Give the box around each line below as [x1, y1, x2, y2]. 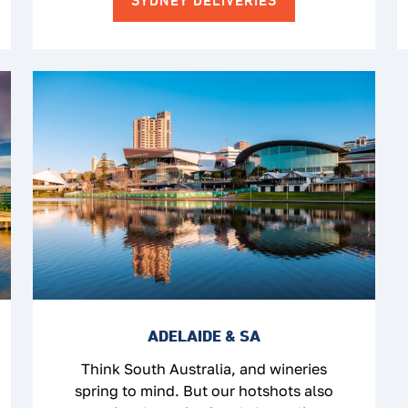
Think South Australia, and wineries [81, 359, 327, 378]
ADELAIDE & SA [148, 325, 260, 345]
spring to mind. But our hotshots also [75, 381, 333, 400]
